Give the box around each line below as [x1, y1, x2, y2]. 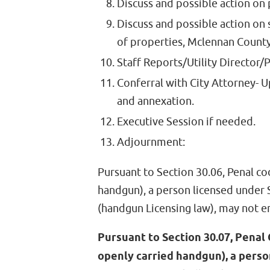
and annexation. [117, 95, 195, 108]
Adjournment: [117, 136, 186, 149]
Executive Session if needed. [117, 115, 256, 128]
